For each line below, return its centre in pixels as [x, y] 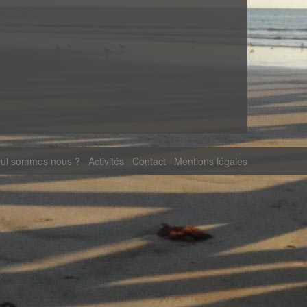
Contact [149, 161]
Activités [106, 161]
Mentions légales [211, 161]
